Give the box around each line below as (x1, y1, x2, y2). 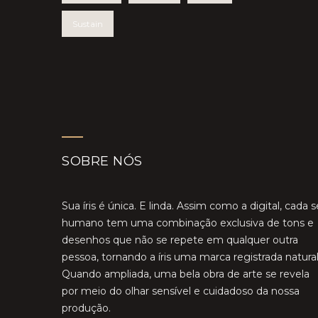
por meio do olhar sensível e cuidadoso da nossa (62, 285, 300, 297)
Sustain (72, 18, 103, 29)
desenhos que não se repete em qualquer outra (62, 234, 298, 246)
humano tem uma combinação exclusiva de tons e (62, 216, 314, 229)
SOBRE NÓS (62, 153, 143, 169)
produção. (62, 302, 111, 314)
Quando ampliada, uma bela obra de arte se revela (62, 268, 309, 280)
